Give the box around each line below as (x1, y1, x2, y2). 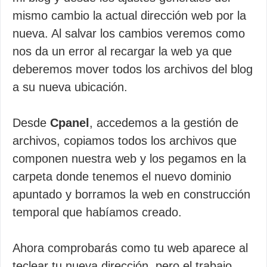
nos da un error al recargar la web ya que (13, 45, 232, 58)
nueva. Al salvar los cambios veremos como (13, 27, 245, 40)
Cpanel (50, 116, 89, 129)
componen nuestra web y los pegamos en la (13, 152, 246, 165)
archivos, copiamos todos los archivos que (13, 134, 237, 147)
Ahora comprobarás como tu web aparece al (13, 241, 248, 254)
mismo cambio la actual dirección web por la (13, 9, 246, 22)
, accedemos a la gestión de (89, 116, 238, 129)
